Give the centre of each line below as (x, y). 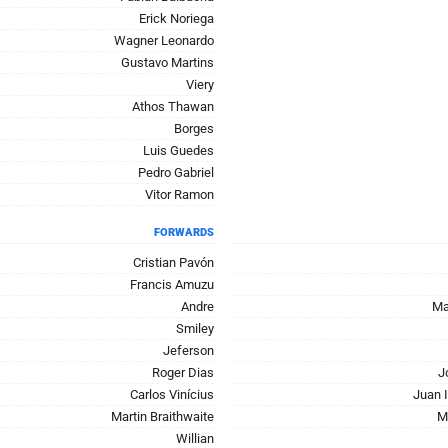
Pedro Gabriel (176, 172)
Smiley (195, 328)
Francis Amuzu (172, 284)
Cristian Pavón (173, 262)
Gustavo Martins (167, 62)
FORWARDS (184, 232)
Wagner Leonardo (164, 40)
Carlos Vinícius (172, 394)
